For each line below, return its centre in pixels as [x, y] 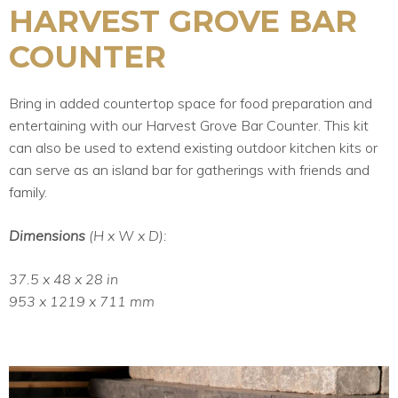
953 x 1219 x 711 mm [82, 301]
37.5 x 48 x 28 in [64, 279]
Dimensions [49, 235]
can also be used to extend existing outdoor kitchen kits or [193, 147]
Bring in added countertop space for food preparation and [191, 103]
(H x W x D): [128, 235]
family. [28, 191]
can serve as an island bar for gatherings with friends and [189, 169]
